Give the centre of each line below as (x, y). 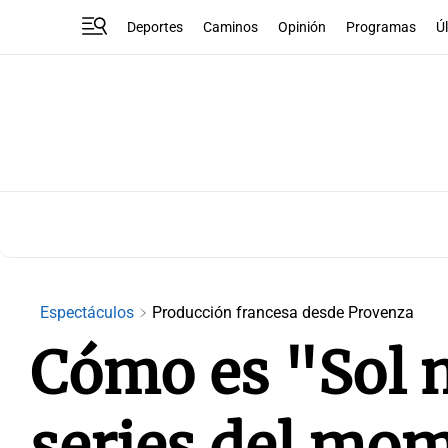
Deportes (155, 27)
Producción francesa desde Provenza (283, 312)
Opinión (302, 27)
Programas (381, 27)
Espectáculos (89, 312)
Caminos (231, 27)
